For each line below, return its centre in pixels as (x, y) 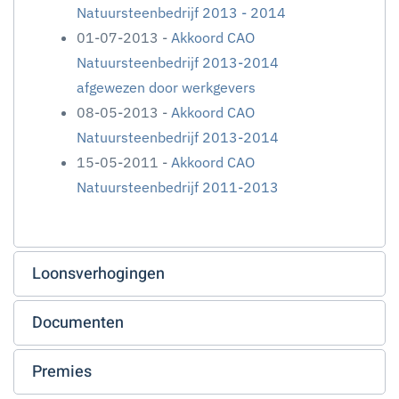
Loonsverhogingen (98, 274)
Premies (62, 372)
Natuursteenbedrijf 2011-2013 (178, 187)
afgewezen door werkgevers (166, 87)
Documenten (78, 323)
